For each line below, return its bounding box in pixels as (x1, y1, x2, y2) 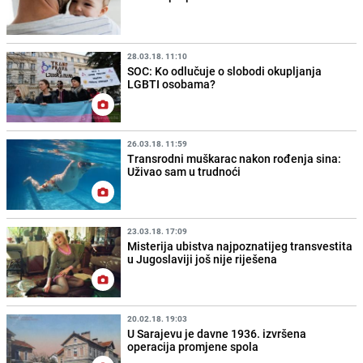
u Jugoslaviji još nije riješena (127, 250, 278, 267)
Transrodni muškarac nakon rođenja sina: (127, 150, 342, 166)
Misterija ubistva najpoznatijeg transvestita (127, 237, 353, 254)
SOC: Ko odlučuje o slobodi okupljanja (127, 62, 322, 79)
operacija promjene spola (127, 338, 259, 354)
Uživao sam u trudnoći (127, 163, 241, 179)
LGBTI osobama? (127, 75, 216, 92)
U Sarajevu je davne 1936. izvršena (127, 325, 307, 341)
